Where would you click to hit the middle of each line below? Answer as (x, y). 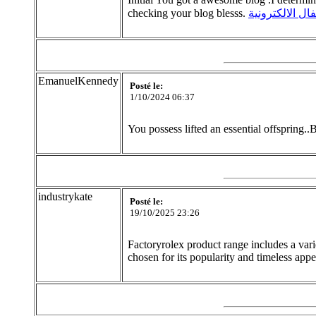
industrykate (65, 197)
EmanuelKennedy (78, 81)
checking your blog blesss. (188, 13)
